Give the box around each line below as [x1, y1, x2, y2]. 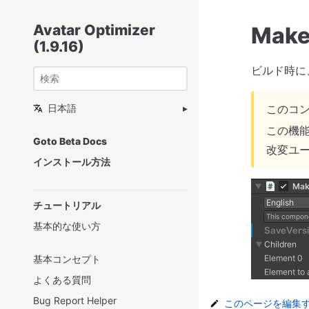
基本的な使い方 [33, 220, 101, 232]
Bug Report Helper [33, 295, 117, 306]
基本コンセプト [33, 253, 101, 265]
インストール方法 [33, 156, 110, 168]
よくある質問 [33, 274, 91, 286]
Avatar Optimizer [33, 21, 155, 39]
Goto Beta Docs [33, 135, 107, 147]
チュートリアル [33, 199, 101, 211]
